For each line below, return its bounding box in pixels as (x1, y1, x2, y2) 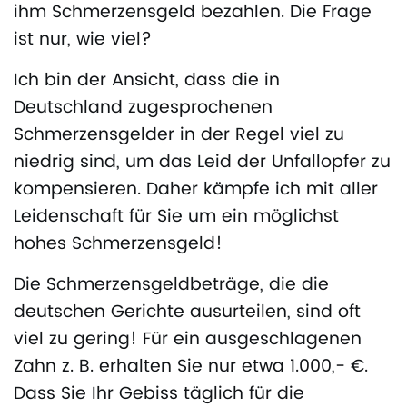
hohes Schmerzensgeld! (14, 230, 223, 259)
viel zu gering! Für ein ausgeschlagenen (14, 325, 362, 354)
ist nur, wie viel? (14, 25, 152, 55)
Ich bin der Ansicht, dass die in (14, 66, 280, 95)
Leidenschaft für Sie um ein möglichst (14, 203, 339, 232)
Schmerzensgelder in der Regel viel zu (14, 121, 344, 150)
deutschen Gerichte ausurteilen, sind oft (14, 298, 361, 327)
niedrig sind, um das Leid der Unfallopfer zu (14, 148, 391, 177)
